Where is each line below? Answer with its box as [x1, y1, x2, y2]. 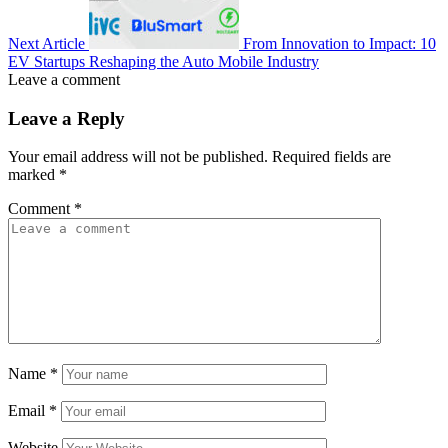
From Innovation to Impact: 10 [243, 34, 436, 52]
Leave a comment [8, 70, 120, 88]
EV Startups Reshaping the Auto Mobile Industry [8, 52, 319, 70]
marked [8, 166, 59, 184]
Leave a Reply [8, 107, 125, 129]
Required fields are [272, 148, 391, 166]
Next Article [8, 34, 85, 52]
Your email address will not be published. [8, 148, 268, 166]
